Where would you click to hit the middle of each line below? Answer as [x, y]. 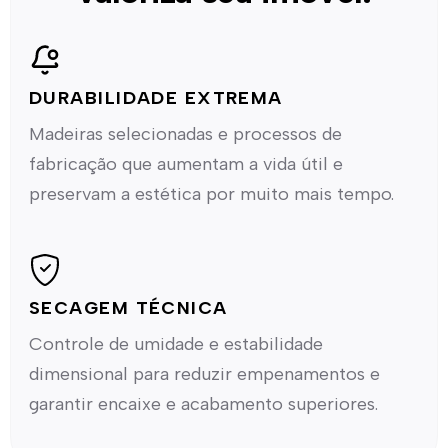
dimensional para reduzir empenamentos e [204, 374]
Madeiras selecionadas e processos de [185, 134]
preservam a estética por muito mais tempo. [211, 194]
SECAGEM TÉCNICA [128, 308]
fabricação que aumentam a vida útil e [186, 164]
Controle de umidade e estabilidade [176, 344]
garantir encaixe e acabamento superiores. [203, 404]
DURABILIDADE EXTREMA [156, 98]
